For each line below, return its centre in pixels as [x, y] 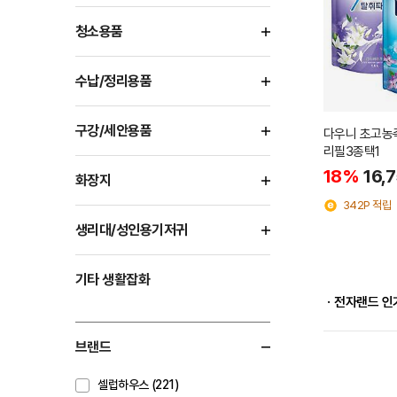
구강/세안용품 [114, 130]
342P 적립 [367, 205]
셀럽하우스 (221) [138, 385]
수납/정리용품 [114, 81]
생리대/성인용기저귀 [132, 230]
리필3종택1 [352, 152]
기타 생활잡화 [113, 279]
